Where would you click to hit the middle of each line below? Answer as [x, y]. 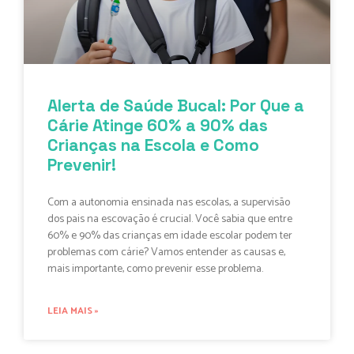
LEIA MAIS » [73, 311]
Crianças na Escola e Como [153, 145]
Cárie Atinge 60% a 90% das [158, 125]
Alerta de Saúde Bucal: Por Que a [176, 105]
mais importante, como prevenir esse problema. [155, 269]
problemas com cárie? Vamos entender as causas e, [166, 252]
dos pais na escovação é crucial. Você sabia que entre [170, 219]
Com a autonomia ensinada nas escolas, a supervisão [169, 202]
